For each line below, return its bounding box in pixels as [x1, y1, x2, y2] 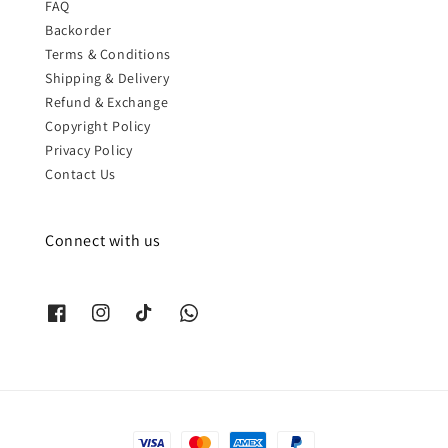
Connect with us [45, 229, 161, 251]
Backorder [45, 20, 112, 39]
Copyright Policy [45, 116, 151, 135]
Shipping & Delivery [45, 68, 170, 87]
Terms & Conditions [45, 44, 171, 63]
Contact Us [45, 164, 116, 183]
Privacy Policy [45, 140, 133, 159]
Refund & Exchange [45, 92, 169, 111]
